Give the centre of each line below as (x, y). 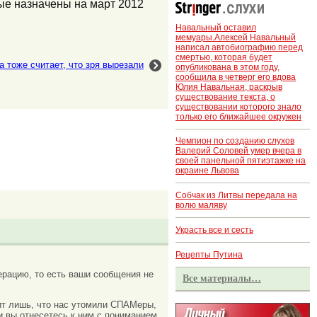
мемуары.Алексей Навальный (236, 37)
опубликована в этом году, (227, 67)
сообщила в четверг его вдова (236, 77)
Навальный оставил (216, 27)
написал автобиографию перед (239, 47)
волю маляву (201, 206)
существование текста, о (225, 97)
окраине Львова (207, 171)
